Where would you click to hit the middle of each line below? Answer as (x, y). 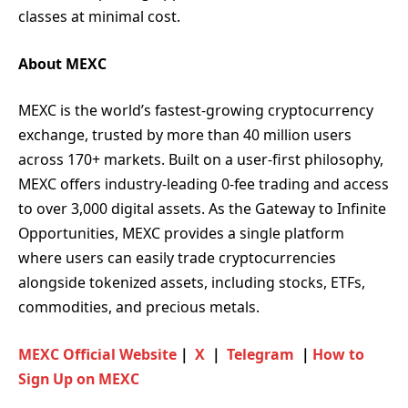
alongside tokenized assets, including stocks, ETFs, (192, 283)
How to (338, 355)
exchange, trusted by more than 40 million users (185, 135)
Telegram (259, 355)
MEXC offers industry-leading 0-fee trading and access (204, 184)
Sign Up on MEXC (79, 379)
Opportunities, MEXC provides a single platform (181, 234)
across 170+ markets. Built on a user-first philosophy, (201, 160)
